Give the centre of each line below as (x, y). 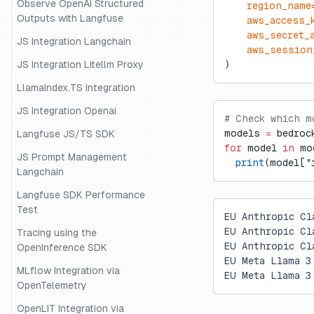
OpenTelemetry (52, 285)
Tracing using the (57, 233)
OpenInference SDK (62, 247)
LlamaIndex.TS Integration (76, 88)
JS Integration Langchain (74, 41)
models (245, 133)
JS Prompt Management (72, 157)
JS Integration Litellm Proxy (80, 64)
